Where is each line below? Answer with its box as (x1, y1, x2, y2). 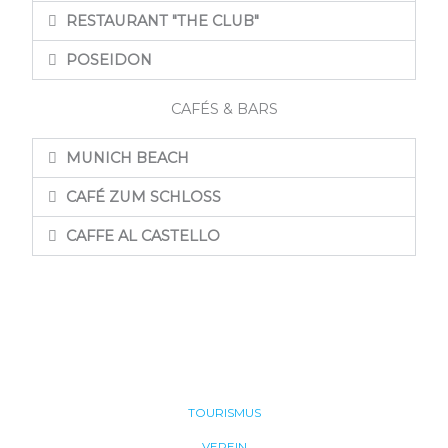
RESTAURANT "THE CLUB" (65, 11, 259, 30)
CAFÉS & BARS (170, 99, 278, 118)
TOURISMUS (187, 405, 261, 420)
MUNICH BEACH (65, 148, 189, 167)
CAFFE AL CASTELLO (65, 226, 220, 245)
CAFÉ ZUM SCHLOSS (65, 187, 221, 206)
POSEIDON (65, 50, 152, 69)
